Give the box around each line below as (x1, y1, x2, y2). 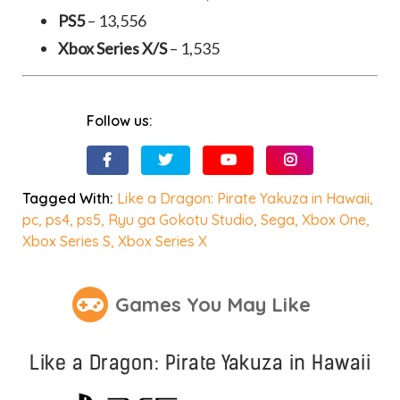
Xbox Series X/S (58, 38, 168, 59)
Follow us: (86, 112, 153, 130)
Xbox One (302, 210, 367, 229)
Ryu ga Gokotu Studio (108, 210, 254, 229)
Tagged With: (22, 188, 118, 207)
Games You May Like (114, 292, 311, 318)
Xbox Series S (22, 231, 112, 250)
